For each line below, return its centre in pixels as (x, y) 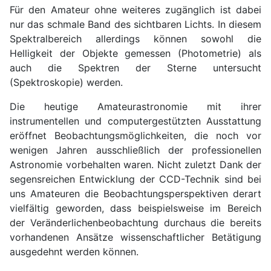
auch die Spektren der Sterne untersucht (135, 67)
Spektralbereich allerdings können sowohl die (135, 38)
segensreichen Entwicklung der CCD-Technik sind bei (135, 179)
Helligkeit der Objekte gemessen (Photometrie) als (135, 53)
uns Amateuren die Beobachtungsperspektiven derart (135, 193)
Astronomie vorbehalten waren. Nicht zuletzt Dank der (135, 164)
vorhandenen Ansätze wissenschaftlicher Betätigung (135, 237)
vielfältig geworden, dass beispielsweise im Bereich (135, 208)
